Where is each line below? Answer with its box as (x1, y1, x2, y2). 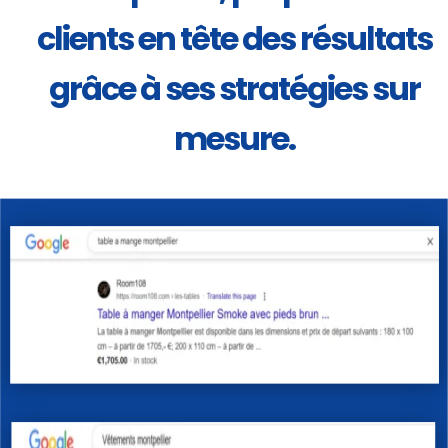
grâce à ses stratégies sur (49, 66, 421, 112)
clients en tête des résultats (37, 16, 433, 62)
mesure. (174, 116, 296, 162)
